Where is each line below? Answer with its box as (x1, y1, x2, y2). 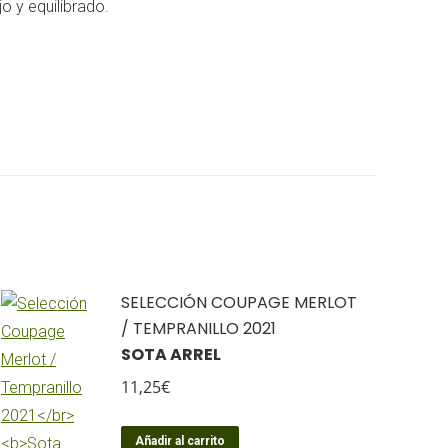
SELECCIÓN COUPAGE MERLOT (121, 291, 357, 314)
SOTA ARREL (121, 343, 221, 366)
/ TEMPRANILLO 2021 (121, 317, 276, 340)
